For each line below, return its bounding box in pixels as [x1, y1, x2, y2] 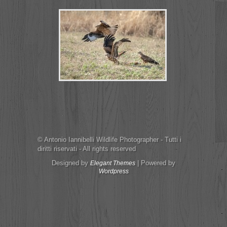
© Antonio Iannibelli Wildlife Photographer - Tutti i [37, 136, 181, 143]
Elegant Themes [90, 160, 135, 167]
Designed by [52, 159, 90, 167]
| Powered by [135, 159, 175, 167]
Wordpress [98, 168, 129, 175]
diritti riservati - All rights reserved [37, 145, 136, 153]
